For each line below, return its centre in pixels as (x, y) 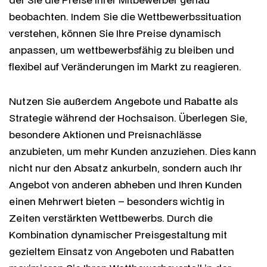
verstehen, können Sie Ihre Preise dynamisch (115, 33)
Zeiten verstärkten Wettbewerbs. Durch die (111, 218)
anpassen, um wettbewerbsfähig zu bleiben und (122, 49)
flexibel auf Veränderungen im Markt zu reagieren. (125, 66)
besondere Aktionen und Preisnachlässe (105, 134)
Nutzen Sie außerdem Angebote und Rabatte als (123, 101)
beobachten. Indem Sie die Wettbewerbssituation (125, 16)
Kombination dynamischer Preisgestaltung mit (118, 234)
